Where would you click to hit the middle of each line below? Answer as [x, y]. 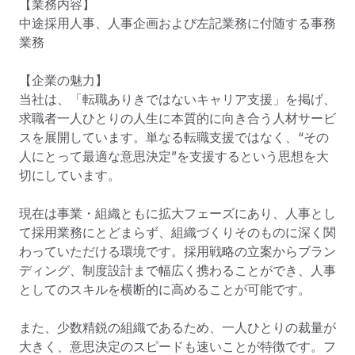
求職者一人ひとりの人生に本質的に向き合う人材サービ [177, 118]
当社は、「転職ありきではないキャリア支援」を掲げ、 [177, 99]
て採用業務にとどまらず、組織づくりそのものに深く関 [177, 233]
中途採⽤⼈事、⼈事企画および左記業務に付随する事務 [177, 23]
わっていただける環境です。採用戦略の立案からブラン [177, 252]
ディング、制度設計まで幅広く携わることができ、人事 [177, 271]
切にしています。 [70, 176]
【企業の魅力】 [63, 80]
